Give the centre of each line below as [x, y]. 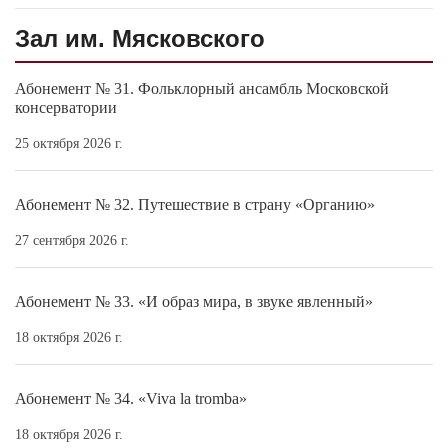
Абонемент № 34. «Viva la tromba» [131, 398]
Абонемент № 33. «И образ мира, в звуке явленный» [194, 301]
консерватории [66, 107]
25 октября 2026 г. [69, 143]
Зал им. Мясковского [140, 38]
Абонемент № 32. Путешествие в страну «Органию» [195, 204]
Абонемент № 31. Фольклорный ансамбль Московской [202, 88]
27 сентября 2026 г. [72, 240]
